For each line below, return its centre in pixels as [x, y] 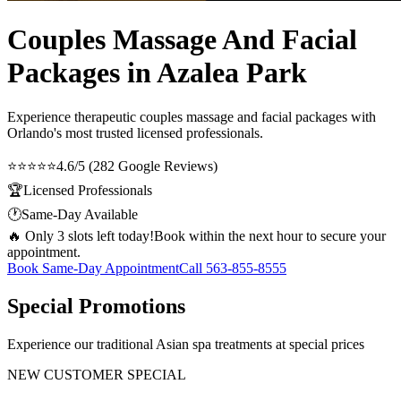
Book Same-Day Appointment [93, 268]
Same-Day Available [80, 214]
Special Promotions [96, 306]
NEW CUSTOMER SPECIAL [97, 374]
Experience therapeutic [73, 116]
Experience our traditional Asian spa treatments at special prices [186, 344]
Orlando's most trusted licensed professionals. [135, 132]
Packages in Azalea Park [157, 73]
